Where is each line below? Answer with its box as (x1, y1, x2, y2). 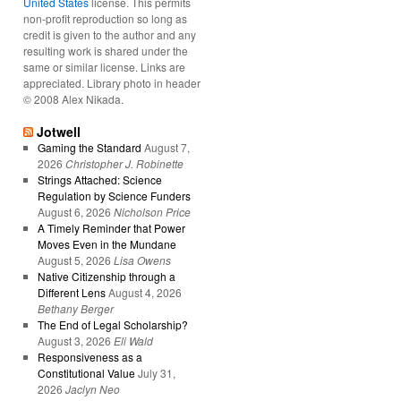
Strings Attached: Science (37, 171, 162, 187)
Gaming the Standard (37, 139, 141, 155)
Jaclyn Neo (64, 380, 120, 397)
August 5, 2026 (37, 252, 111, 268)
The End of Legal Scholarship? (37, 316, 188, 332)
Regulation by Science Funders (37, 187, 191, 203)
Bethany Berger (37, 300, 114, 316)
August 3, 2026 (37, 332, 111, 348)
